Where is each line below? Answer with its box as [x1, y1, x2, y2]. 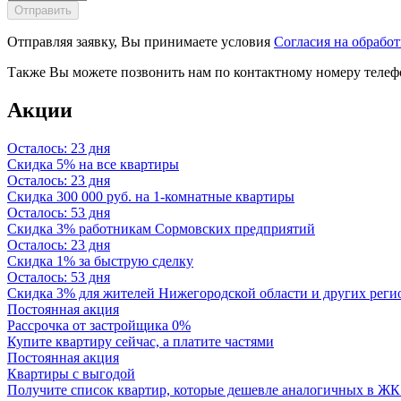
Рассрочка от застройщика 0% [7, 317, 191, 333]
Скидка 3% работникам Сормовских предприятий [7, 220, 315, 236]
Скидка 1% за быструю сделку [7, 252, 193, 269]
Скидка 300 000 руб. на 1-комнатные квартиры [7, 188, 294, 204]
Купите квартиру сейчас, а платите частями [7, 333, 274, 349]
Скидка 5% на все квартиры [7, 156, 179, 172]
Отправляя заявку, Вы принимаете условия [7, 34, 274, 50]
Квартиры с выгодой [7, 365, 135, 381]
